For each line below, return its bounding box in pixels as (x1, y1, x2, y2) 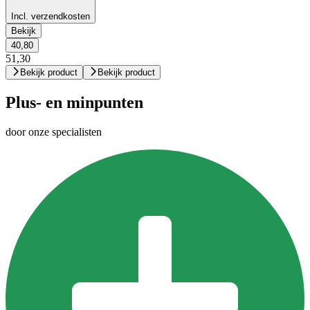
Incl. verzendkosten (11, 11, 90, 22)
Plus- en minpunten (6, 93, 143, 112)
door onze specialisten (6, 125, 102, 138)
